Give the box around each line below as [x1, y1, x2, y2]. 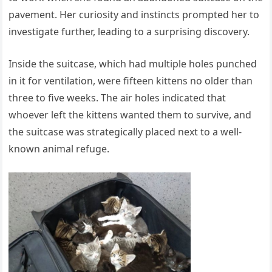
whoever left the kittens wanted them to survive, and [8, 108, 252, 122]
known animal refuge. [8, 142, 110, 156]
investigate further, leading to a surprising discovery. [8, 25, 250, 39]
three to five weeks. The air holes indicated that [8, 91, 226, 105]
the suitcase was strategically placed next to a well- [8, 125, 242, 139]
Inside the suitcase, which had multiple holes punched [8, 57, 257, 71]
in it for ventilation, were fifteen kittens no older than [8, 74, 253, 88]
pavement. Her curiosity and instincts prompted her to [8, 8, 260, 22]
